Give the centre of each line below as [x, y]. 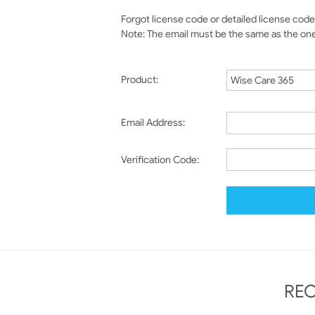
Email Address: [153, 122]
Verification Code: [160, 160]
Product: [140, 79]
